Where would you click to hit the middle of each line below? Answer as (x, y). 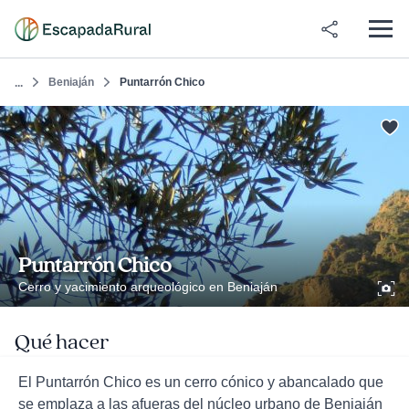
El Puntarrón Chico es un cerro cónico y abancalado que (201, 382)
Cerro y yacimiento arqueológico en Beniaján (148, 287)
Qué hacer (62, 342)
